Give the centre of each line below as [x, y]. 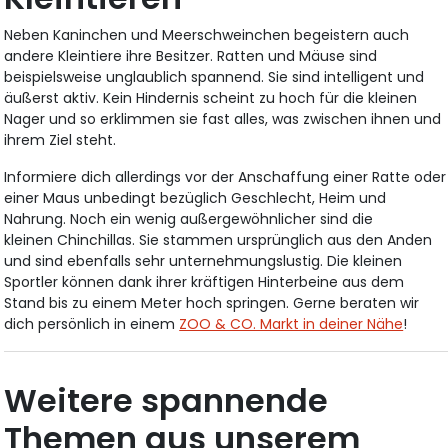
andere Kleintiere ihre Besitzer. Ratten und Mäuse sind [191, 56]
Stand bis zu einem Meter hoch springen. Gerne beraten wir [212, 303]
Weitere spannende [166, 401]
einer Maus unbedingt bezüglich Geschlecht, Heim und [195, 198]
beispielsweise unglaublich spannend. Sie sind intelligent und [214, 77]
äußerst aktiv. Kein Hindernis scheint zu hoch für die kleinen [211, 98]
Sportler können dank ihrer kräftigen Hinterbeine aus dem [204, 282]
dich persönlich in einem [92, 324]
